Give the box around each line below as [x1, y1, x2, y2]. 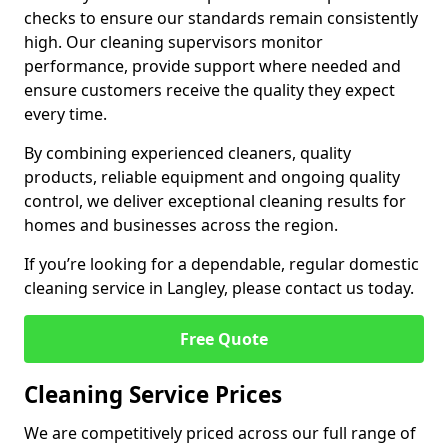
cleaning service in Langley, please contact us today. [24, 277, 414, 299]
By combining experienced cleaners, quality [24, 142, 351, 164]
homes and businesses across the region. [24, 214, 338, 236]
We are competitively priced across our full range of [24, 422, 416, 444]
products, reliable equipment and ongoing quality [24, 166, 400, 188]
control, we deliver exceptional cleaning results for [24, 190, 406, 212]
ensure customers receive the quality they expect [24, 79, 395, 101]
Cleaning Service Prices [24, 379, 282, 410]
